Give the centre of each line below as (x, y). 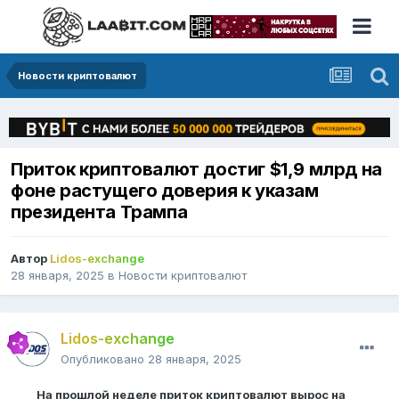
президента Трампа (99, 212)
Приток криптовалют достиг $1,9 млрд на (196, 170)
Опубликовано (104, 359)
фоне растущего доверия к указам (165, 191)
